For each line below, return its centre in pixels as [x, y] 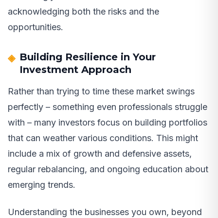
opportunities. [36, 27]
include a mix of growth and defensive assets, [100, 153]
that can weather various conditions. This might [103, 138]
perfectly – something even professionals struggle [108, 107]
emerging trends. [42, 184]
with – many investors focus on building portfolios [108, 122]
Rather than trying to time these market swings [101, 91]
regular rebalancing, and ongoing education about [108, 169]
